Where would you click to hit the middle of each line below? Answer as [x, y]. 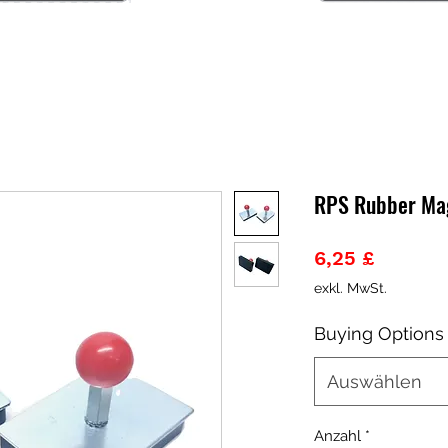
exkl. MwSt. [350, 287]
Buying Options [379, 333]
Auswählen [374, 381]
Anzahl [337, 435]
